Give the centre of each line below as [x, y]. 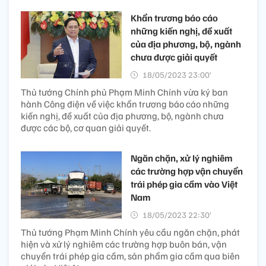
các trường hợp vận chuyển [187, 171]
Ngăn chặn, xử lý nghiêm [182, 158]
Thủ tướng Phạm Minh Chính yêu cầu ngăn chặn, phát [130, 232]
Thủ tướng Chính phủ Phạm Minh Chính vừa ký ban [124, 92]
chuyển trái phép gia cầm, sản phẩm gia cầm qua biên [130, 256]
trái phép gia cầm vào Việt [184, 184]
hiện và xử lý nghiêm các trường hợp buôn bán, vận [124, 244]
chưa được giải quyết [174, 57]
